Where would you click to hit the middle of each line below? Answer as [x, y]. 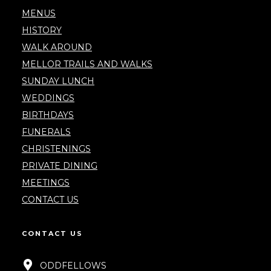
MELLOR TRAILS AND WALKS [87, 64]
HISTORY [42, 31]
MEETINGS [46, 183]
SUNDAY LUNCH [58, 81]
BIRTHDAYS [48, 115]
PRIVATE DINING [60, 166]
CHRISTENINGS [56, 149]
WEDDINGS [48, 98]
